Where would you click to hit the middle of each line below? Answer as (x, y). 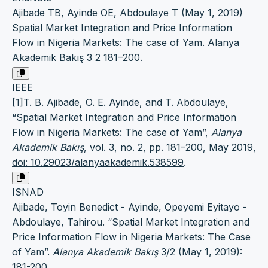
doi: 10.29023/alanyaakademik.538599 (98, 162)
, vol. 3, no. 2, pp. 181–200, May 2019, (170, 147)
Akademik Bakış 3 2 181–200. (77, 58)
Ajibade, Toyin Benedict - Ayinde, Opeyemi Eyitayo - (130, 207)
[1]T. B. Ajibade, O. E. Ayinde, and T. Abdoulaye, (120, 103)
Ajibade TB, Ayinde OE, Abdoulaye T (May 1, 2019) (127, 13)
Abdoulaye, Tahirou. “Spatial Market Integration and (131, 222)
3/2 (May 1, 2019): (200, 252)
